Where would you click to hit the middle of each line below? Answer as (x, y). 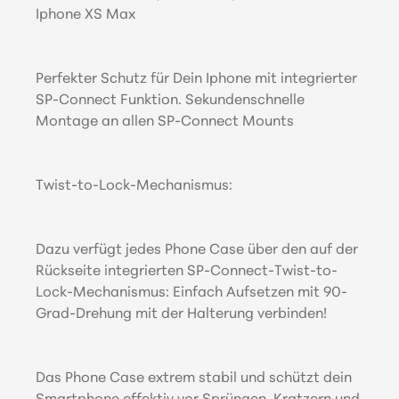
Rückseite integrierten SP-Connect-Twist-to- (187, 271)
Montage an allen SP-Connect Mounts (165, 122)
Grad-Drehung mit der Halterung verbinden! (181, 314)
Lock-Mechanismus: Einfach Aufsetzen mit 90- (191, 293)
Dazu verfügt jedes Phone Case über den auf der (197, 250)
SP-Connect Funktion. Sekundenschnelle (170, 100)
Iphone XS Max (85, 15)
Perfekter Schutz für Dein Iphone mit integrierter (196, 79)
